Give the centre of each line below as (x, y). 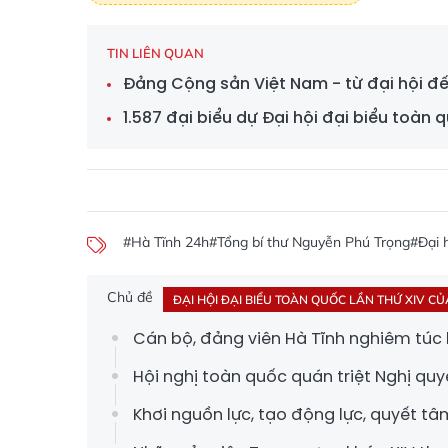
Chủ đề (130, 297)
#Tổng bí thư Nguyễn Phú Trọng (309, 242)
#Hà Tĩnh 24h (166, 242)
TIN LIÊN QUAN (155, 53)
